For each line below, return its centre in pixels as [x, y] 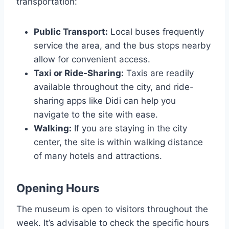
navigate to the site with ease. [96, 115]
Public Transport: [71, 32]
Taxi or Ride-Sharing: [79, 73]
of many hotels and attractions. [98, 156]
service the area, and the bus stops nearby [122, 46]
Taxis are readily [159, 73]
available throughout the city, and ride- [114, 87]
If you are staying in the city [129, 129]
